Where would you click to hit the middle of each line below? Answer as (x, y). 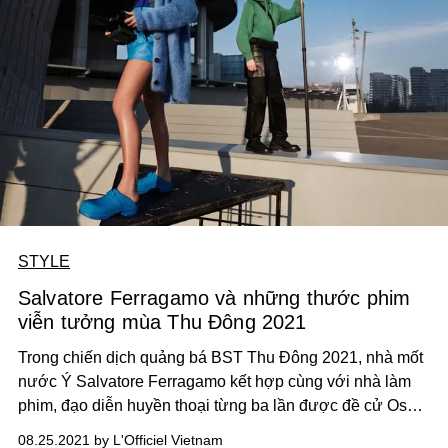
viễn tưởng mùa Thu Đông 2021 (162, 321)
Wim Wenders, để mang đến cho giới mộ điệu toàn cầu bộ (223, 429)
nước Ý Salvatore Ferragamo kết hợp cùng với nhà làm (214, 381)
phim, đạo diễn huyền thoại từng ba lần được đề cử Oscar (223, 405)
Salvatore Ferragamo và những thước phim (214, 297)
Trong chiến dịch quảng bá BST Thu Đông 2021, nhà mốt (220, 357)
